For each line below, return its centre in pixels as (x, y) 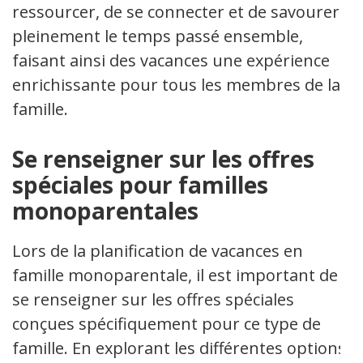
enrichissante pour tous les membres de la (176, 85)
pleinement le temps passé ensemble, (158, 36)
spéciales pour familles (140, 185)
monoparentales (105, 211)
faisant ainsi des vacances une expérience (171, 60)
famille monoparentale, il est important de (175, 275)
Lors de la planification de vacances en (158, 251)
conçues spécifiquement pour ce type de (167, 324)
